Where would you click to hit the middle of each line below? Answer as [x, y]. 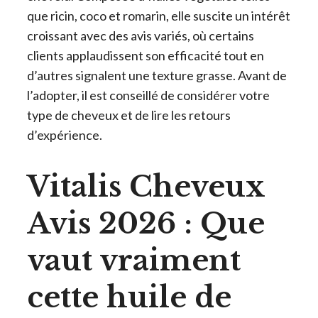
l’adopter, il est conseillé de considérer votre [148, 95]
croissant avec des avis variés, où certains [141, 35]
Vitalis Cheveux [146, 186]
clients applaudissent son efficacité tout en [146, 55]
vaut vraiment [134, 260]
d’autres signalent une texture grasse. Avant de [157, 75]
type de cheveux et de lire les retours [129, 115]
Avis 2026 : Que [146, 223]
